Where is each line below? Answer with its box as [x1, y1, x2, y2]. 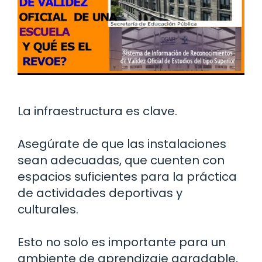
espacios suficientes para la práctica [18, 168, 237, 185]
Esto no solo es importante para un [18, 233, 226, 250]
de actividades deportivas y [18, 184, 182, 201]
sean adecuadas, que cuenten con [18, 151, 225, 168]
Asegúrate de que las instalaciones [18, 135, 226, 152]
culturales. [18, 201, 78, 218]
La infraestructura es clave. [18, 102, 177, 119]
